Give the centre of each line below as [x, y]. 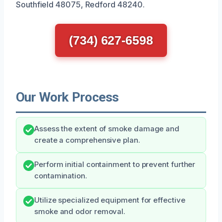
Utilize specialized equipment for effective [110, 200]
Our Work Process [67, 97]
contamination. [61, 176]
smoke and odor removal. [80, 211]
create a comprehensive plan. [87, 140]
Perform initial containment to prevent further [115, 164]
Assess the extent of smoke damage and [107, 129]
